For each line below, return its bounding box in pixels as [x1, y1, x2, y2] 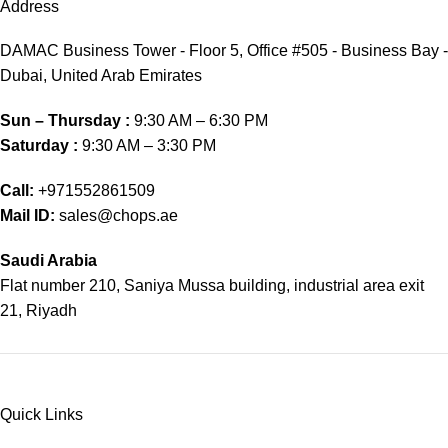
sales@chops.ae [59, 207, 178, 224]
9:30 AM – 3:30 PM [78, 137, 216, 154]
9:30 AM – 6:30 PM [130, 112, 268, 129]
